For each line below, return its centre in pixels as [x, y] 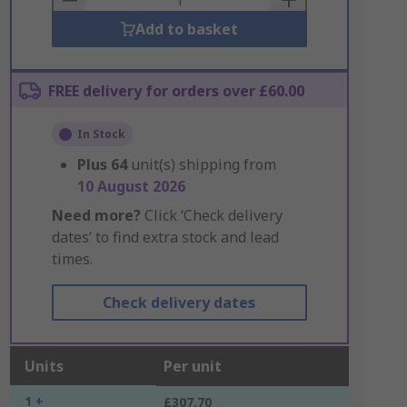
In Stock [101, 134]
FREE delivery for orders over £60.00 [176, 91]
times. [72, 259]
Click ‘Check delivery [211, 215]
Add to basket [186, 29]
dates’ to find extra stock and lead [165, 237]
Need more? [96, 215]
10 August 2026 [131, 186]
